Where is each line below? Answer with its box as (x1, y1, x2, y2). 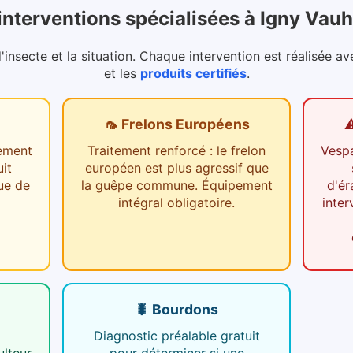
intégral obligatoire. (118, 194, 235, 210)
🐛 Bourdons (135, 300, 218, 318)
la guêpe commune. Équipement (80, 176, 273, 193)
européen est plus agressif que (84, 159, 269, 176)
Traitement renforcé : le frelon (87, 142, 266, 158)
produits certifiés (139, 65, 247, 81)
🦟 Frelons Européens (103, 115, 250, 132)
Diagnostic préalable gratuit (93, 327, 260, 344)
